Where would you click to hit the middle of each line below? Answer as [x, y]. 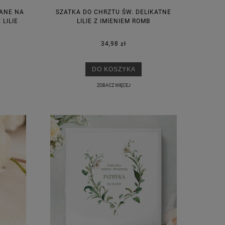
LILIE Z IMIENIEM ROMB [114, 21]
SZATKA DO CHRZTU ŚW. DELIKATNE [114, 12]
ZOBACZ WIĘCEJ [114, 85]
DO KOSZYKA [114, 69]
